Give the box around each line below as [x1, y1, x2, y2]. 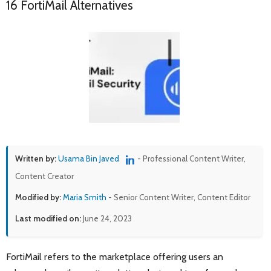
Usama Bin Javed [58, 154, 119, 164]
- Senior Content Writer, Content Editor [106, 192, 250, 202]
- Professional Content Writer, [137, 154, 246, 164]
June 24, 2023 [81, 213, 132, 223]
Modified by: [15, 192, 61, 202]
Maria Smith [63, 192, 106, 202]
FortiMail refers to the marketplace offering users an [6, 250, 223, 263]
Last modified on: [15, 213, 81, 223]
